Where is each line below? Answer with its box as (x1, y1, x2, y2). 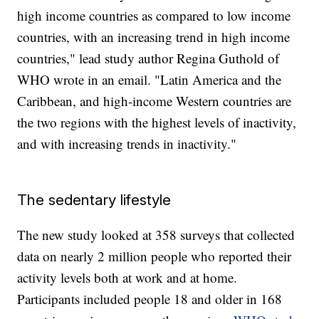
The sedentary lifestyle (17, 191, 172, 209)
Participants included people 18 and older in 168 (17, 290, 283, 308)
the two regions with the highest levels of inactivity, (17, 113, 297, 132)
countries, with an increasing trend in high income (17, 28, 291, 46)
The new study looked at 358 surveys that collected (17, 226, 296, 244)
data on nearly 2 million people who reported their (17, 247, 292, 266)
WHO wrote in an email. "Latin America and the (17, 70, 282, 89)
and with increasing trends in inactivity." (17, 135, 237, 153)
